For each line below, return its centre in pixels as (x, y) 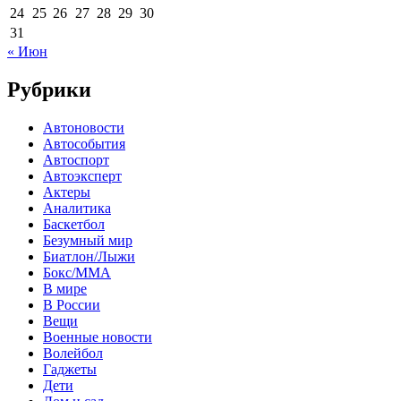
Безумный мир (88, 240)
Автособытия (84, 143)
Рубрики (49, 89)
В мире (65, 288)
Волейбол (73, 353)
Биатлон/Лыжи (89, 256)
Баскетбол (74, 224)
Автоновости (84, 127)
